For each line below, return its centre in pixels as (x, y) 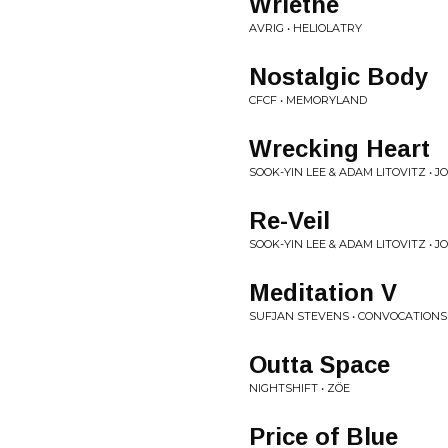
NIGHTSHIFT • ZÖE (299, 388)
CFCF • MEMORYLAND (308, 100)
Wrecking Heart (339, 148)
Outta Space (319, 364)
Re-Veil (289, 220)
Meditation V (323, 292)
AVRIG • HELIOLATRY (305, 28)
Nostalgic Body (338, 76)
